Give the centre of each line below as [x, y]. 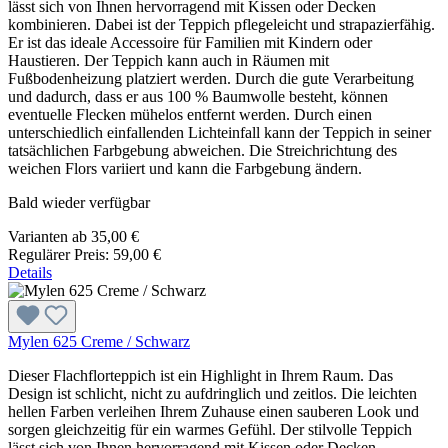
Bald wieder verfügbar [79, 202]
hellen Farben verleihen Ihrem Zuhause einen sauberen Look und [213, 411]
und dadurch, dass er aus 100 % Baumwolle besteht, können [198, 96]
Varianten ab [47, 236]
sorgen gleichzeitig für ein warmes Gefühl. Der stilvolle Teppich [210, 429]
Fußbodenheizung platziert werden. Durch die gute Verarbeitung [211, 78]
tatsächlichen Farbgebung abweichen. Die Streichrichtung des [202, 150]
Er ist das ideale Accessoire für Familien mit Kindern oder [190, 42]
